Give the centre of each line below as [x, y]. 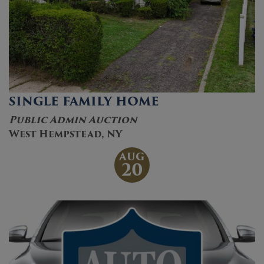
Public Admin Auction [73, 120]
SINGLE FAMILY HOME [84, 101]
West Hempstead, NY [65, 134]
